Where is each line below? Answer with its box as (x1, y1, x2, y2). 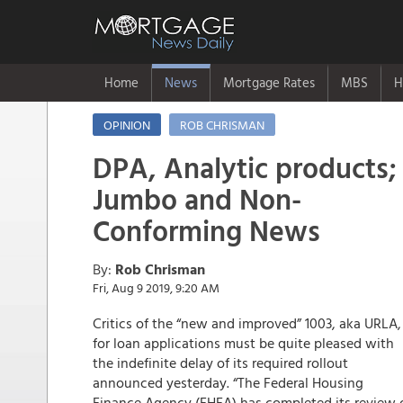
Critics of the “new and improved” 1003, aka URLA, (93, 312, 401, 334)
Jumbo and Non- (93, 177, 301, 220)
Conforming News (93, 209, 320, 252)
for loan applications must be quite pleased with (93, 332, 394, 354)
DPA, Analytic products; (93, 146, 397, 189)
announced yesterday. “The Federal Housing (93, 372, 363, 393)
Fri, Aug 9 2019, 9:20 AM (93, 278, 219, 297)
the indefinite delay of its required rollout (93, 352, 348, 373)
